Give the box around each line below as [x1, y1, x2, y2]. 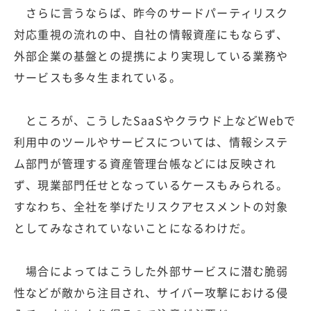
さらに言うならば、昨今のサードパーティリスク [14, 3, 289, 21]
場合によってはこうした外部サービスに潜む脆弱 [14, 262, 289, 279]
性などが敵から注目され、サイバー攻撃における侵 [14, 283, 289, 301]
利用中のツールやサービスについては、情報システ [14, 133, 289, 150]
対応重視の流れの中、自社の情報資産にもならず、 [14, 25, 289, 42]
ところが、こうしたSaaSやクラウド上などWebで [14, 111, 296, 128]
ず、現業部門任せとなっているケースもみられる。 [14, 176, 289, 193]
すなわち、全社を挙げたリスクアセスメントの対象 [14, 197, 289, 215]
